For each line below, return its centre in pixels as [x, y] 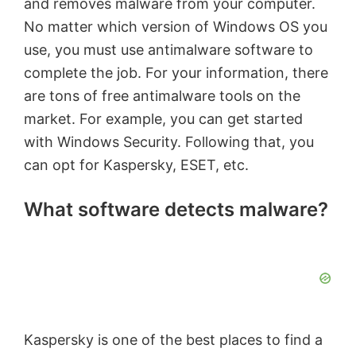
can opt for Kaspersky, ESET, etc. [136, 165]
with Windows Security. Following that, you [169, 142]
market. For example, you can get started [163, 119]
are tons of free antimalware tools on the [162, 96]
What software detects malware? [176, 210]
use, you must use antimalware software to [168, 50]
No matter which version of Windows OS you [176, 27]
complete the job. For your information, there [176, 73]
